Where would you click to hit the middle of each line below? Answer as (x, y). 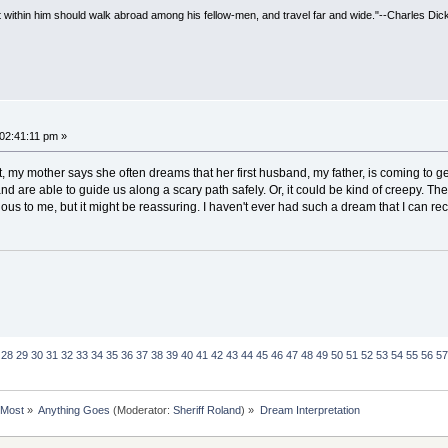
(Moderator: (142, 409)
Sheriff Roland (207, 409)
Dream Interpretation (309, 409)
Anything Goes (74, 409)
